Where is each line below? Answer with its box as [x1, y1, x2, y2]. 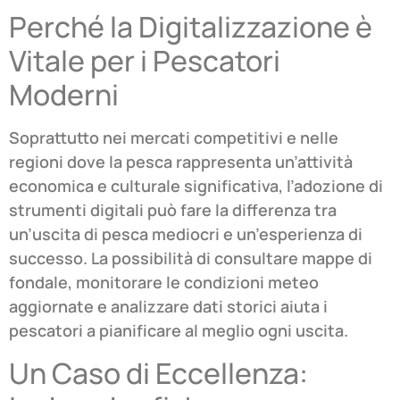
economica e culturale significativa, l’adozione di [9, 175, 383, 197]
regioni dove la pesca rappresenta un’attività [9, 151, 353, 173]
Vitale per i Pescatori [9, 41, 280, 81]
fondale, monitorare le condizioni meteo [9, 271, 319, 294]
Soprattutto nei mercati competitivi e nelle [9, 127, 338, 149]
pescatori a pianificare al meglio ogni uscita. [9, 320, 348, 342]
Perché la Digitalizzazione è [9, 7, 372, 47]
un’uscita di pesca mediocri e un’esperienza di [9, 223, 362, 246]
